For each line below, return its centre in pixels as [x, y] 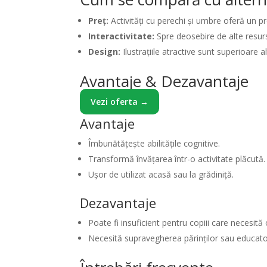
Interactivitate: [122, 36]
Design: [105, 51]
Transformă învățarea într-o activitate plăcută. [177, 159]
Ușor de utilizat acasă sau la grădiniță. [161, 174]
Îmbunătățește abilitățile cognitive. [154, 143]
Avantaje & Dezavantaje [164, 81]
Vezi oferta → [120, 101]
